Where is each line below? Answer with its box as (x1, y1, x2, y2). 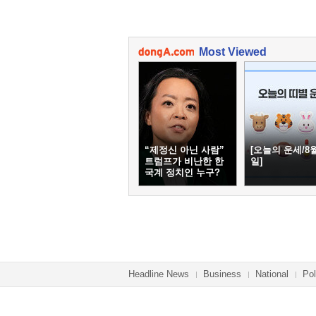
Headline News (128, 269, 189, 279)
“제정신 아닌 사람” (145, 145, 224, 155)
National (255, 269, 288, 279)
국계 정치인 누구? (145, 167, 220, 178)
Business (203, 269, 241, 279)
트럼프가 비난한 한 (145, 156, 224, 166)
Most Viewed (199, 46, 267, 58)
